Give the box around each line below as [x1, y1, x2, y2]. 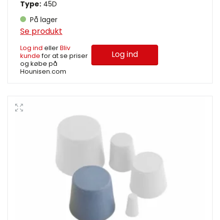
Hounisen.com [20, 66, 66, 76]
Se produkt [20, 25, 62, 37]
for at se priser [40, 51, 88, 60]
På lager [28, 14, 57, 25]
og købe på [20, 58, 57, 68]
